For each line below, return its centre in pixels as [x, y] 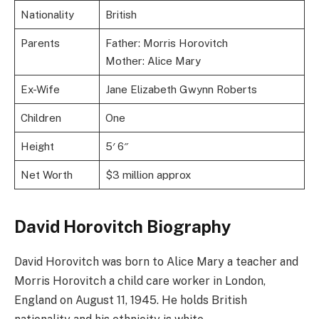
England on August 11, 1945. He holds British [131, 300]
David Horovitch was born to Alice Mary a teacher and [156, 262]
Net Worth [46, 175]
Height [37, 147]
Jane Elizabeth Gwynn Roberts [181, 90]
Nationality [47, 15]
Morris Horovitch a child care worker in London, [140, 281]
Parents [40, 43]
